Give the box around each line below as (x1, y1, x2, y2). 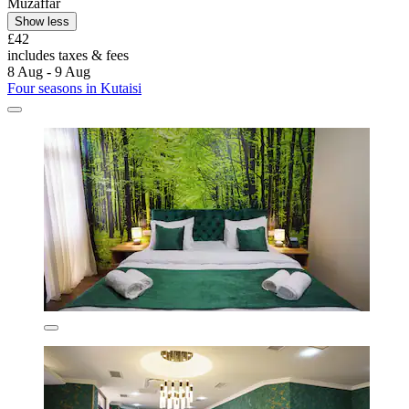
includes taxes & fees (7, 47, 129, 63)
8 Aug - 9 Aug (7, 63, 90, 79)
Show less (15, 14, 69, 28)
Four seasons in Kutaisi (7, 79, 142, 96)
